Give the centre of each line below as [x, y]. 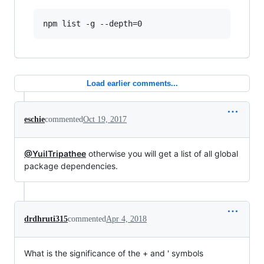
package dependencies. [71, 166]
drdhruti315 [46, 219]
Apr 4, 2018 [126, 219]
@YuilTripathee [55, 154]
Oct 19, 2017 [105, 119]
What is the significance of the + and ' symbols [114, 253]
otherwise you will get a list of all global [162, 154]
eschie [34, 119]
